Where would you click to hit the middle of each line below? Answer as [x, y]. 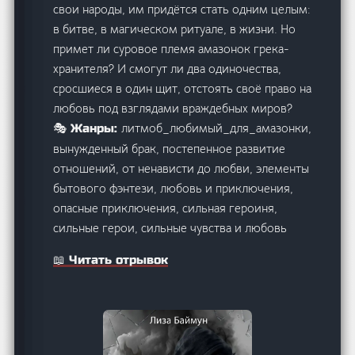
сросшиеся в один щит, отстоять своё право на [183, 88]
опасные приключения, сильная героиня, [166, 208]
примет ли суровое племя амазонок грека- [172, 48]
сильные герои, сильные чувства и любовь [170, 227]
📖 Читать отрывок [111, 260]
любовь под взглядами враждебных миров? [173, 108]
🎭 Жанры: [88, 128]
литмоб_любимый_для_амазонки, [217, 128]
